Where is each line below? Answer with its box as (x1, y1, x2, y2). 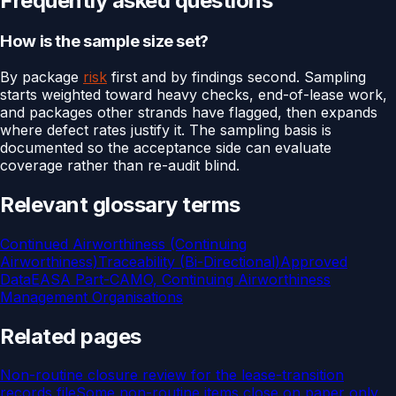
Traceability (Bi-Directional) (98, 252, 280, 270)
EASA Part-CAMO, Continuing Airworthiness (31, 270, 331, 288)
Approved (280, 252, 347, 270)
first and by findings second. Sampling (107, 67, 366, 86)
